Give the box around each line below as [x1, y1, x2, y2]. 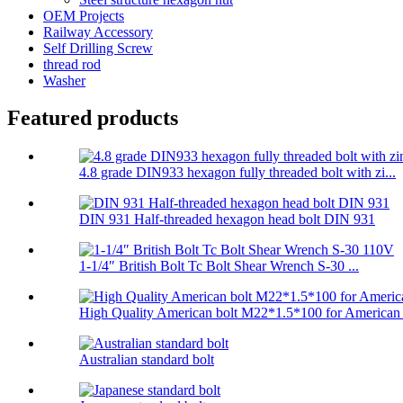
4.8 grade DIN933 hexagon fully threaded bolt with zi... [79, 165, 396, 181]
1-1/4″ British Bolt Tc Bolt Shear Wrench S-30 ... [79, 258, 359, 274]
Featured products [7, 106, 178, 130]
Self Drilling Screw [43, 40, 153, 56]
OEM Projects [43, 7, 124, 23]
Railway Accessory [43, 23, 153, 40]
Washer [43, 72, 85, 88]
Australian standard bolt [79, 352, 214, 368]
